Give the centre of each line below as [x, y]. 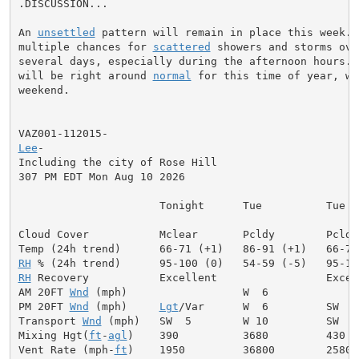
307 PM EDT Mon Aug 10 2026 [101, 176]
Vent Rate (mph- [66, 349]
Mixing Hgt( [53, 335]
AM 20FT [44, 292]
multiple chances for [85, 46]
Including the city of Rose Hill [117, 162]
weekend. [44, 90]
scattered [182, 46]
